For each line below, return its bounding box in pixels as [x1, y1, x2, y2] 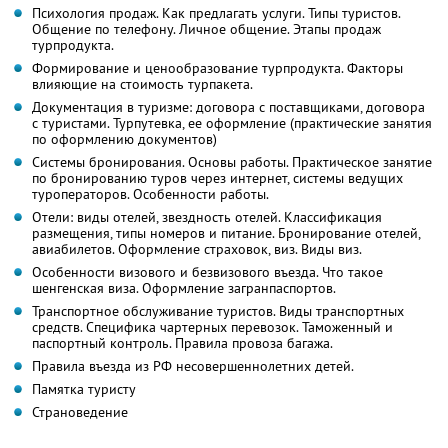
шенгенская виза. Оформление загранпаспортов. [32, 279, 336, 298]
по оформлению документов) [32, 130, 217, 149]
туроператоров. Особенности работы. [32, 185, 269, 204]
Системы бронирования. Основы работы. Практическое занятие [32, 153, 432, 172]
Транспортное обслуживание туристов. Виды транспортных [32, 302, 404, 321]
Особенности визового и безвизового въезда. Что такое [32, 263, 383, 282]
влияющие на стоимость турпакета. [32, 75, 253, 94]
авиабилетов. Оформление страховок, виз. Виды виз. [32, 240, 362, 259]
